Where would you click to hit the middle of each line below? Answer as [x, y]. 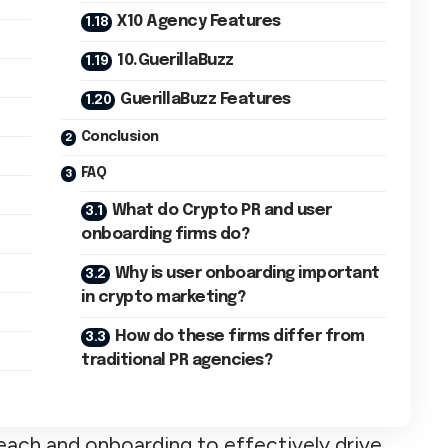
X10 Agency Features [199, 21]
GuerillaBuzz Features [205, 99]
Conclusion [119, 136]
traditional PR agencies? [177, 360]
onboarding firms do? [165, 234]
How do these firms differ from [239, 336]
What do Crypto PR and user [221, 210]
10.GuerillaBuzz [175, 60]
